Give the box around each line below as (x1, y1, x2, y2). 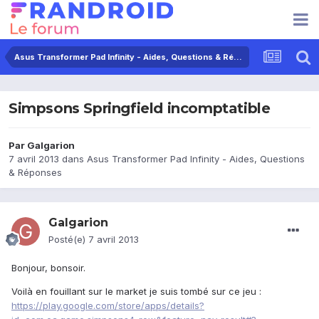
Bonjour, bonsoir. (11, 262, 85, 274)
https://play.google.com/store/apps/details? (11, 300, 204, 312)
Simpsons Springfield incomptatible (9, 100, 271, 117)
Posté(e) (48, 234, 88, 246)
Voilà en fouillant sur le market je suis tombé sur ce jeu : (11, 286, 261, 298)
